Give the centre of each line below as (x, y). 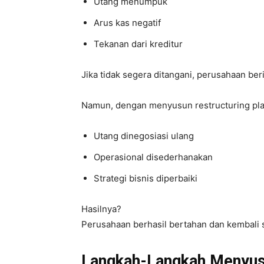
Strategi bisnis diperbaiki (146, 178)
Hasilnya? (101, 209)
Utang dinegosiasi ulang (144, 136)
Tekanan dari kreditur (138, 44)
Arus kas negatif (127, 22)
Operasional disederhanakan (153, 157)
